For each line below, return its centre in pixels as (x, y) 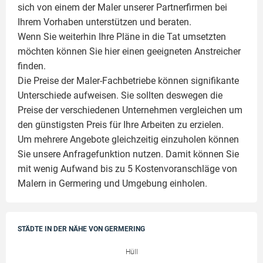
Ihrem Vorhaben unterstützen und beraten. (104, 22)
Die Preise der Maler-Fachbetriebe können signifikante (128, 81)
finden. (32, 66)
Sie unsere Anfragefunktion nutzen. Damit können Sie (128, 154)
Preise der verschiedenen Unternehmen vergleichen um (130, 110)
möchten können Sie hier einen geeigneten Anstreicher (129, 51)
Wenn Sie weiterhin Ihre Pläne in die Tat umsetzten (122, 37)
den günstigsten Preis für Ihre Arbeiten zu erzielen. (121, 125)
